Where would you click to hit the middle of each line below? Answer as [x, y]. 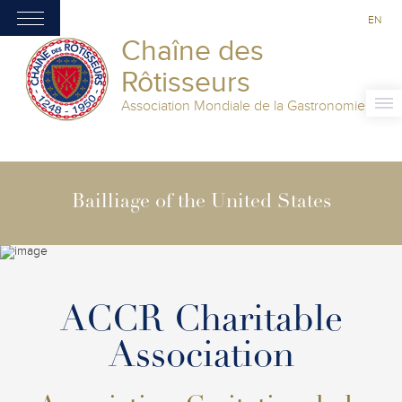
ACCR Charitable [201, 322]
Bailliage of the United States [201, 203]
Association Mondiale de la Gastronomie [243, 106]
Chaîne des [192, 51]
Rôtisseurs [186, 83]
